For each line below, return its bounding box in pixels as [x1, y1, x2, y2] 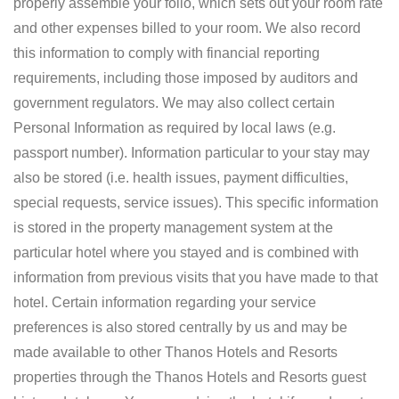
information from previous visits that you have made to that [13, 270, 378, 285]
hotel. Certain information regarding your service [13, 295, 316, 310]
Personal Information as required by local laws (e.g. [13, 120, 336, 135]
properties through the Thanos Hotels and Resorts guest [13, 370, 366, 385]
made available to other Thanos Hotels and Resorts [13, 345, 338, 360]
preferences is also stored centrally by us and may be [13, 320, 347, 335]
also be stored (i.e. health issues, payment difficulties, [13, 170, 348, 185]
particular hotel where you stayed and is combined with [13, 245, 359, 260]
